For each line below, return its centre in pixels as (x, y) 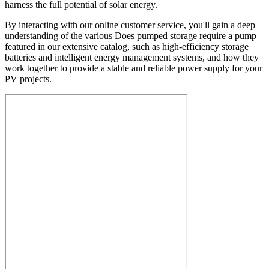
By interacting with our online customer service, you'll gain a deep (130, 25)
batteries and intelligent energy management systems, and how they (132, 57)
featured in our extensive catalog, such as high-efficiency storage (127, 46)
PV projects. (28, 79)
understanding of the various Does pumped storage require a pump (131, 35)
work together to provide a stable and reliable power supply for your (134, 68)
